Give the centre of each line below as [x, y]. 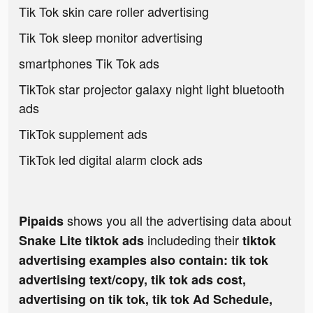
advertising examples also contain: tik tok [144, 260]
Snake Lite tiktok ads [83, 241]
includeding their [195, 240]
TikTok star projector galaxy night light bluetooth [152, 89]
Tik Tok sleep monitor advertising [111, 37]
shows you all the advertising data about [177, 220]
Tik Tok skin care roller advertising [114, 12]
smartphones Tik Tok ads [89, 63]
